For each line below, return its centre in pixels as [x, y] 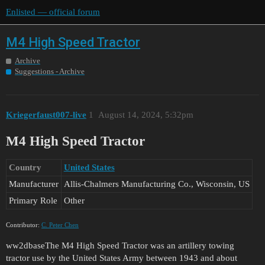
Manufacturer [33, 184]
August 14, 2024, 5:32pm [146, 114]
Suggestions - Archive [50, 72]
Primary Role [33, 201]
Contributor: [24, 225]
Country [25, 168]
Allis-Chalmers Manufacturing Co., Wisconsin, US [156, 184]
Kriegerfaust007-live [46, 114]
